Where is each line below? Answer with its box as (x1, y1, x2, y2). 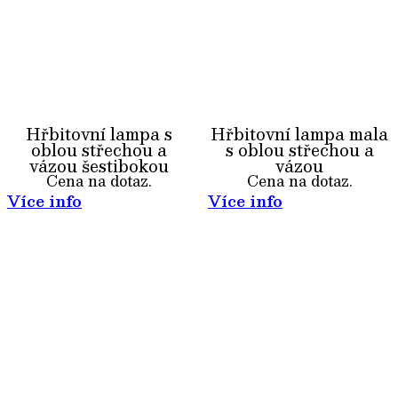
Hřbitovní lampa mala (211, 120, 388, 147)
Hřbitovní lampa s (25, 120, 172, 147)
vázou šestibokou (28, 152, 169, 179)
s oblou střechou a (225, 136, 374, 163)
